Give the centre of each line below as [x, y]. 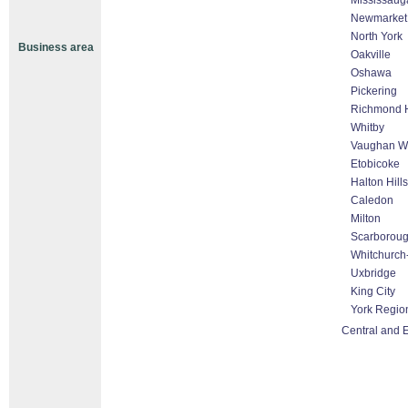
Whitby [367, 127]
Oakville [371, 55]
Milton [366, 219]
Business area [56, 47]
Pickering [374, 91]
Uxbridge [373, 273]
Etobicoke [375, 164]
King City [373, 291]
